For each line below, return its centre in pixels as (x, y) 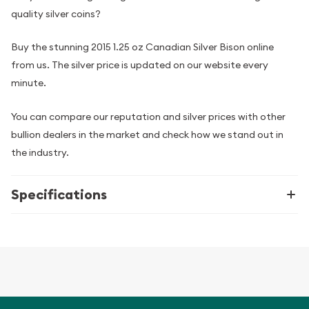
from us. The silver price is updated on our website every (140, 65)
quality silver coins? (56, 13)
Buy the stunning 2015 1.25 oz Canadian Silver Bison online (142, 47)
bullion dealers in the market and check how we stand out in (147, 134)
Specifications (59, 194)
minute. (29, 83)
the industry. (40, 152)
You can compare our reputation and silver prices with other (148, 116)
